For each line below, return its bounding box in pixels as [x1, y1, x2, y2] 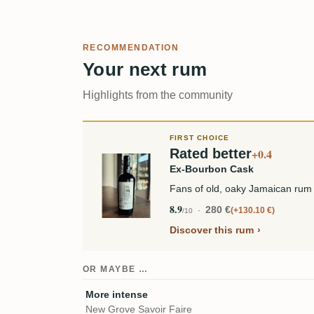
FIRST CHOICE [170, 134, 230, 142]
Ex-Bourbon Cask [170, 163, 254, 175]
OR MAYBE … [83, 264, 149, 275]
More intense [86, 289, 148, 301]
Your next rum [83, 59, 207, 81]
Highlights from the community [83, 89, 233, 102]
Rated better [170, 146, 252, 162]
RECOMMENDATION [83, 43, 179, 53]
